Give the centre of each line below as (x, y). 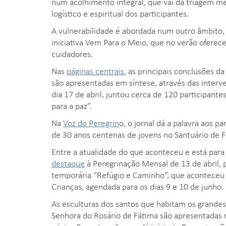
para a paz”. (72, 105)
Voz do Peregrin (91, 122)
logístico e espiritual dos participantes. (120, 13)
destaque (68, 163)
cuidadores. (72, 53)
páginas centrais (95, 70)
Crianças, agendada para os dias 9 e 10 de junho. (137, 186)
